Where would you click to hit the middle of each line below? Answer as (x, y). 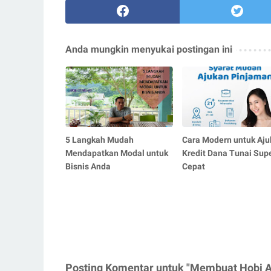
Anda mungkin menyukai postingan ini (149, 49)
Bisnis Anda (88, 166)
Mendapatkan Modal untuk (117, 153)
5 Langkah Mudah (100, 139)
